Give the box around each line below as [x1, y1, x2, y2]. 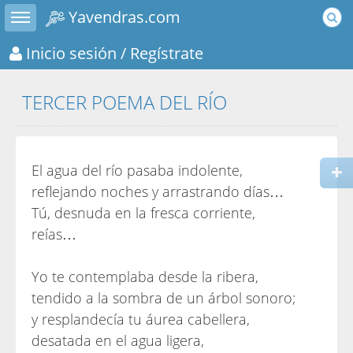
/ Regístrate [117, 41, 203, 64]
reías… [32, 225, 76, 243]
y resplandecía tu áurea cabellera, [32, 310, 250, 329]
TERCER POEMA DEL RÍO [22, 89, 227, 115]
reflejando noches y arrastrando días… [32, 182, 284, 201]
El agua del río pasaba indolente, [32, 161, 243, 180]
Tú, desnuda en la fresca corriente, [32, 203, 255, 222]
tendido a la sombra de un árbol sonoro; [32, 288, 295, 307]
